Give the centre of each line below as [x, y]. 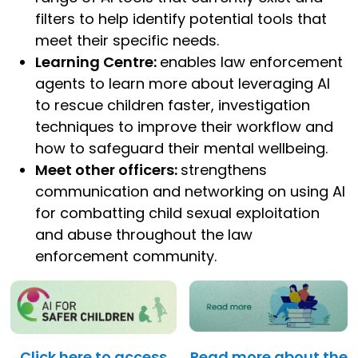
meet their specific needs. [127, 40]
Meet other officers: [108, 169]
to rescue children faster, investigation [173, 105]
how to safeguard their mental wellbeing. [181, 148]
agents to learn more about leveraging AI [183, 83]
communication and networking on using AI [190, 191]
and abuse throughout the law [144, 234]
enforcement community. [126, 256]
